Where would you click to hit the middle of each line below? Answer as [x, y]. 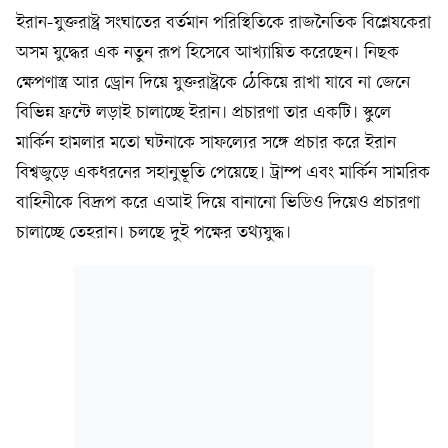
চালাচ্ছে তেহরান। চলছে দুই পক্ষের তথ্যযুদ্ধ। [153, 233]
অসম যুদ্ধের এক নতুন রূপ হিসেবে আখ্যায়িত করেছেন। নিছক [207, 53]
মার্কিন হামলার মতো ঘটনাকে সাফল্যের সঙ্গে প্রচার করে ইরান [206, 143]
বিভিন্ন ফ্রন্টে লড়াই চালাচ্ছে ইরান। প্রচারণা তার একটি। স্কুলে [203, 113]
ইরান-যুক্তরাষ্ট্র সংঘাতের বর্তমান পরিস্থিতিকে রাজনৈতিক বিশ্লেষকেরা [223, 23]
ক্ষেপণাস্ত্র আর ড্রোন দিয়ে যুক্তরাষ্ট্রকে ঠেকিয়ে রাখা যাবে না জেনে [213, 83]
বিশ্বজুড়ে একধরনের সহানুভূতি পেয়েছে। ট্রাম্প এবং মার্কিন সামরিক [223, 173]
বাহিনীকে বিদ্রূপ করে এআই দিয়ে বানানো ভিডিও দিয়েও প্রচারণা [218, 203]
